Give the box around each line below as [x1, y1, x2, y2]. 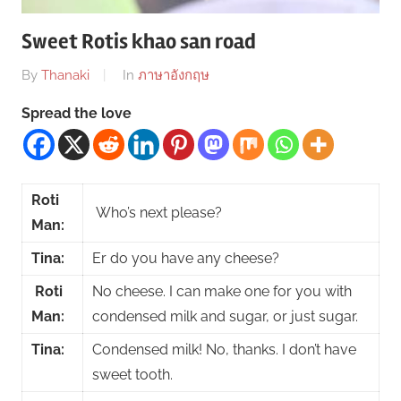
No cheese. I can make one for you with [91, 282, 352, 300]
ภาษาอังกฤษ [138, 66, 209, 83]
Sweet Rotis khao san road [21, 29, 256, 55]
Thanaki [41, 66, 90, 83]
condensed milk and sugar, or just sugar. [91, 307, 358, 325]
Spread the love [21, 104, 132, 122]
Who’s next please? [91, 203, 222, 221]
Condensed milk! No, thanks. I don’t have [91, 340, 356, 358]
